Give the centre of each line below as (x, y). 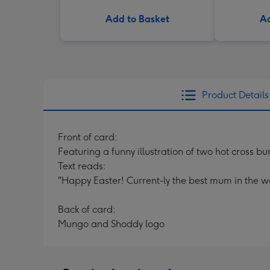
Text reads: (82, 166)
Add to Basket (137, 19)
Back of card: (87, 209)
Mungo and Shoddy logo (111, 224)
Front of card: (88, 137)
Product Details (235, 95)
